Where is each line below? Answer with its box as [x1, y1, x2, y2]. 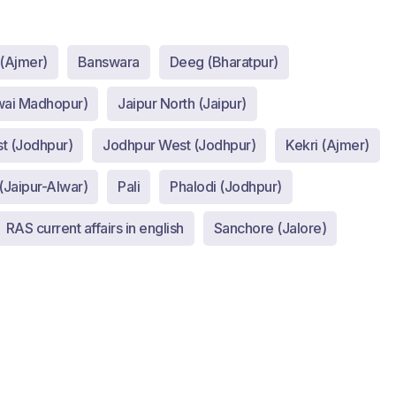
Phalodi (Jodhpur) [170, 178, 282, 195]
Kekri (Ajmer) [286, 136, 369, 154]
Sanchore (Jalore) [213, 219, 327, 237]
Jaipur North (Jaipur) [118, 95, 247, 112]
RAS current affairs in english [5, 219, 184, 237]
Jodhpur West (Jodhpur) [103, 136, 256, 154]
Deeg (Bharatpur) [169, 53, 278, 71]
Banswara [77, 53, 140, 71]
